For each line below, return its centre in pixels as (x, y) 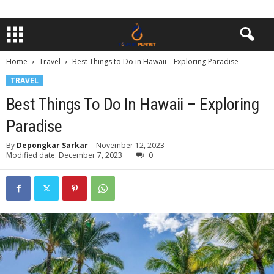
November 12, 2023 (130, 145)
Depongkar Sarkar (52, 145)
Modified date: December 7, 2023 (64, 155)
